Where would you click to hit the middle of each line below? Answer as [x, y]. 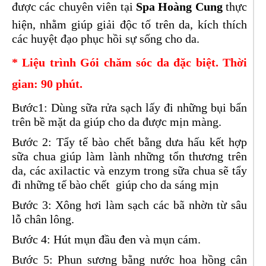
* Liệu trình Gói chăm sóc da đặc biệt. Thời [129, 62]
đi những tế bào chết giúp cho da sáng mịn [117, 185]
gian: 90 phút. [47, 84]
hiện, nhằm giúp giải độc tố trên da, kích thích [129, 24]
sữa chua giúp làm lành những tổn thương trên [129, 156]
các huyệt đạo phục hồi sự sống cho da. [106, 39]
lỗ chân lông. [43, 219]
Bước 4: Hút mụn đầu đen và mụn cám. [106, 239]
